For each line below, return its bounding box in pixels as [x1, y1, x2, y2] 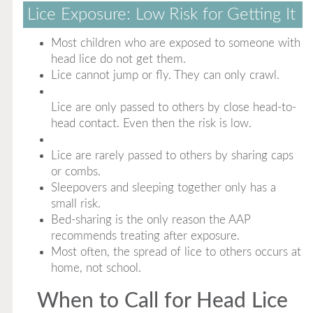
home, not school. [50, 262, 141, 274]
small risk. [50, 198, 101, 210]
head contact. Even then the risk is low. [50, 117, 252, 129]
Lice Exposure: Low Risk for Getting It [27, 6, 296, 23]
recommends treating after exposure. [50, 230, 240, 242]
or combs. [50, 166, 101, 177]
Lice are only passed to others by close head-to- [50, 101, 296, 113]
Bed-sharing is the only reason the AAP [50, 214, 251, 226]
